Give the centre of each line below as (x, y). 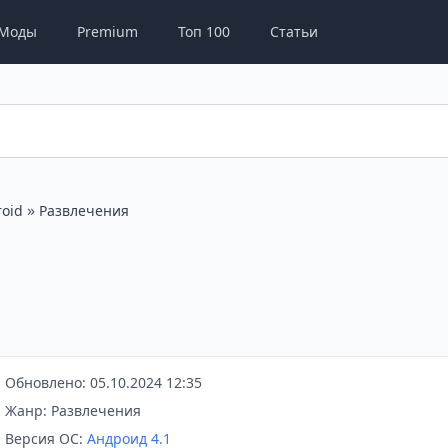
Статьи (294, 31)
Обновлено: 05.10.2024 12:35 (103, 382)
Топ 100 (204, 31)
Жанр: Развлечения (72, 410)
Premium (107, 31)
